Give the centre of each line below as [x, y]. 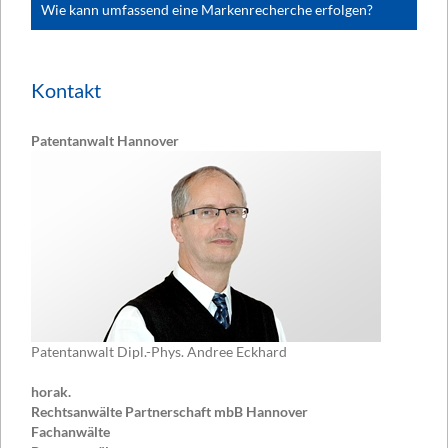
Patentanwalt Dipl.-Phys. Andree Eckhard [159, 352]
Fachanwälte [70, 432]
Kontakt [66, 89]
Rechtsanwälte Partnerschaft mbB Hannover [169, 412]
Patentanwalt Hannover [105, 141]
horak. [51, 392]
